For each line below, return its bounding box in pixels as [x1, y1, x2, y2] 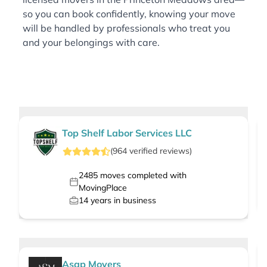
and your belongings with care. [23, 36, 160, 49]
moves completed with [97, 170, 187, 181]
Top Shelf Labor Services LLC [62, 127, 192, 139]
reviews [159, 145, 190, 157]
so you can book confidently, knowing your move [23, 8, 235, 20]
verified [126, 145, 160, 157]
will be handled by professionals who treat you [23, 22, 230, 35]
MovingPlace [78, 182, 127, 194]
